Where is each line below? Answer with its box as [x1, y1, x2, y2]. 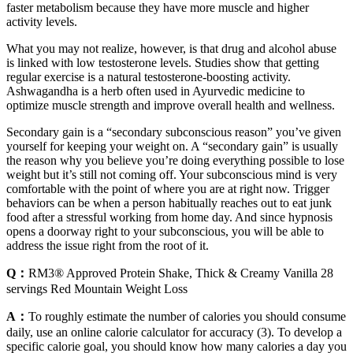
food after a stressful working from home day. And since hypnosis [6, 210, 333, 224]
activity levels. [6, 14, 77, 28]
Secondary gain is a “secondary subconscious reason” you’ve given [6, 124, 341, 139]
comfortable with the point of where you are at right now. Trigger [6, 181, 329, 195]
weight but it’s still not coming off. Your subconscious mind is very [6, 167, 337, 181]
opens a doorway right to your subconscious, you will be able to [6, 224, 324, 238]
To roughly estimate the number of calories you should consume [28, 309, 346, 323]
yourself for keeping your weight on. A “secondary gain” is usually [6, 139, 338, 153]
